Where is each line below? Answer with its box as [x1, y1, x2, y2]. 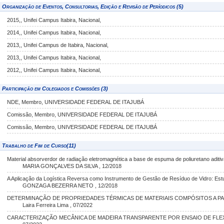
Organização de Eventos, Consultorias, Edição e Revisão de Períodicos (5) [2, 3, 183, 9]
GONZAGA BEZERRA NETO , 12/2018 [22, 182, 118, 188]
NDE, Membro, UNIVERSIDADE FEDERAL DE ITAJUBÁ [7, 99, 144, 105]
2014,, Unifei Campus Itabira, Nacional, [7, 29, 101, 35]
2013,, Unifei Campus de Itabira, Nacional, [7, 42, 108, 48]
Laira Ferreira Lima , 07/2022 [22, 202, 93, 208]
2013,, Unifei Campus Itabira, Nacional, [7, 54, 101, 60]
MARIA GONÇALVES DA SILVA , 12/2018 [22, 163, 122, 169]
